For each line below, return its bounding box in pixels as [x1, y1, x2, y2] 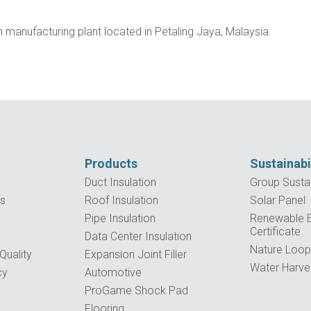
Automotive [85, 265, 142, 279]
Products [85, 155, 138, 171]
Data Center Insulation [85, 229, 192, 243]
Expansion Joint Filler [85, 247, 187, 261]
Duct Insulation [85, 175, 157, 189]
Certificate [250, 224, 301, 238]
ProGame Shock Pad [85, 283, 189, 297]
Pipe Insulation [85, 211, 156, 225]
